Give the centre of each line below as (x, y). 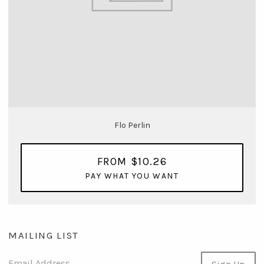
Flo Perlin (132, 126)
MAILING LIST (44, 235)
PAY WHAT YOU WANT (132, 176)
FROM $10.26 (132, 161)
